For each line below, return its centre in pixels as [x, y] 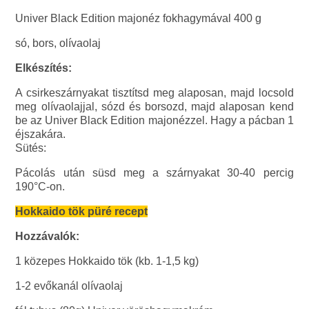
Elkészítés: [44, 68]
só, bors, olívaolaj [58, 43]
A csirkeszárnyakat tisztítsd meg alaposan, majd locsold [154, 93]
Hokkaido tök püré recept [82, 212]
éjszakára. [41, 134]
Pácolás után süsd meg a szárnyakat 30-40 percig [154, 173]
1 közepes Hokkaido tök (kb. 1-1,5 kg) [107, 261]
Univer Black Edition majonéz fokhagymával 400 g [139, 19]
